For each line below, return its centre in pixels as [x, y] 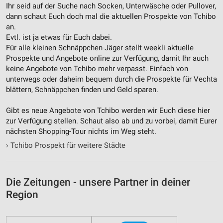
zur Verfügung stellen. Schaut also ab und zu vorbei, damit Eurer [111, 121]
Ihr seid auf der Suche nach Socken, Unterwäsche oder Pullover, [111, 6]
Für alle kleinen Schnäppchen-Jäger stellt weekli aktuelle [100, 48]
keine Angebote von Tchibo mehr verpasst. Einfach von [97, 68]
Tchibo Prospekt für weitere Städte [67, 146]
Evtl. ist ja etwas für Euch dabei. [59, 37]
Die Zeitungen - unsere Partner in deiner [98, 182]
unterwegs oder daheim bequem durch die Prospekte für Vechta [111, 79]
